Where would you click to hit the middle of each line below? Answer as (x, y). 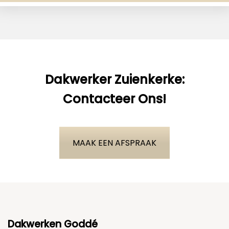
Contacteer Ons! (114, 99)
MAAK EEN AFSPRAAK (114, 143)
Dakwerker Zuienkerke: (114, 79)
